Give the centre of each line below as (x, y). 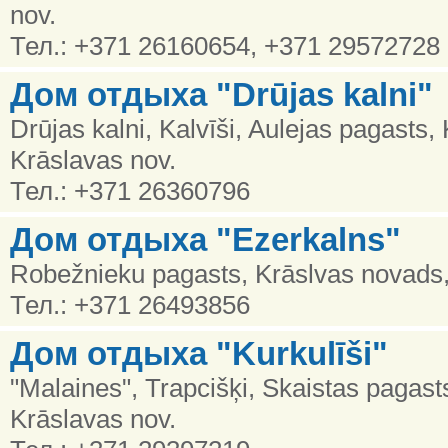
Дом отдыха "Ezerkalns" (205, 239)
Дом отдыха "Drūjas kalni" (221, 94)
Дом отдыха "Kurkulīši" (199, 353)
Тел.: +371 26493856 (130, 304)
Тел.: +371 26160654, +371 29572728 (225, 45)
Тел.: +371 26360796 (130, 190)
